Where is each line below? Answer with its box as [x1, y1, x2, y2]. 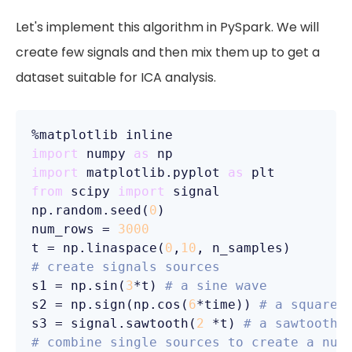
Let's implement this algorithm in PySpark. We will [16, 18, 319, 36]
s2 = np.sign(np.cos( [31, 297, 189, 312]
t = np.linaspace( [31, 240, 165, 255]
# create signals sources [31, 259, 220, 274]
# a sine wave [165, 278, 267, 293]
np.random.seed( [31, 203, 149, 218]
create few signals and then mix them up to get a [16, 43, 320, 61]
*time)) [196, 297, 259, 312]
